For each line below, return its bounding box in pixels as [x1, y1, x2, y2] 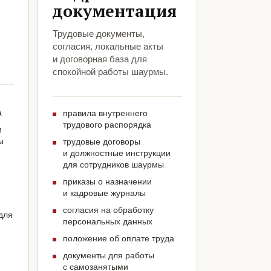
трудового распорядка [62, 120, 151, 130]
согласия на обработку [62, 205, 154, 215]
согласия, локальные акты [52, 41, 163, 52]
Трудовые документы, [52, 28, 145, 39]
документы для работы [62, 250, 154, 261]
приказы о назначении [62, 177, 152, 187]
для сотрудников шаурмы [62, 160, 164, 170]
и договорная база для [52, 54, 147, 65]
